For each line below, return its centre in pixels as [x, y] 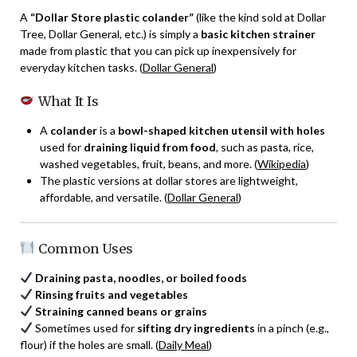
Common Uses [84, 248]
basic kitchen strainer [258, 33]
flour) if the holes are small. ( [89, 344]
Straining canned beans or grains [121, 311]
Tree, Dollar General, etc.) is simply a [110, 33]
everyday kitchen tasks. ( [81, 67]
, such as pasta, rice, [265, 147]
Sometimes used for [84, 328]
